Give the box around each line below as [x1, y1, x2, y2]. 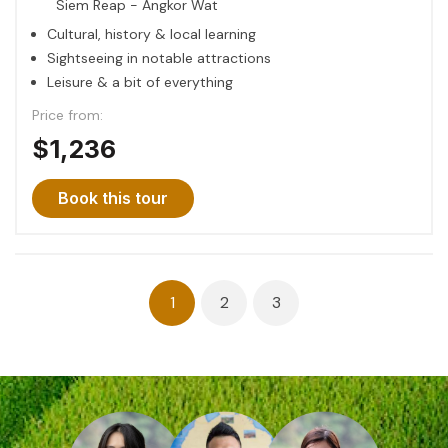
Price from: [32, 106, 103, 125]
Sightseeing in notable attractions [47, 49, 271, 68]
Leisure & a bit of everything [47, 73, 233, 92]
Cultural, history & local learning [47, 25, 256, 44]
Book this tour [58, 188, 168, 209]
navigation [14, 310, 144, 342]
